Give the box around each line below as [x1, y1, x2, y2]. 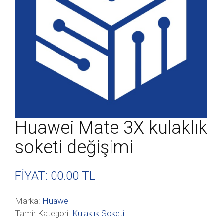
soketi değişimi [15, 137, 133, 158]
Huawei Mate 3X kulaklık [15, 117, 207, 138]
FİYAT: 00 [15, 169, 63, 183]
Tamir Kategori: [15, 208, 72, 218]
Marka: [15, 196, 42, 206]
